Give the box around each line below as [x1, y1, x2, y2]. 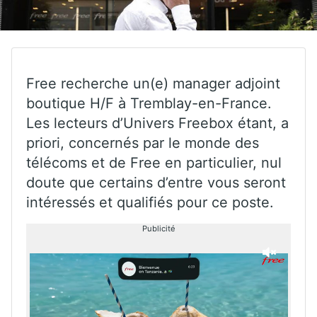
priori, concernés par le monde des [26, 134, 259, 151]
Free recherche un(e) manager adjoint [26, 74, 280, 92]
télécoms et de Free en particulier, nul [26, 154, 282, 171]
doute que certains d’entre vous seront [26, 173, 286, 191]
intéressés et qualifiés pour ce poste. [26, 193, 274, 211]
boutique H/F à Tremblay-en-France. [26, 94, 272, 112]
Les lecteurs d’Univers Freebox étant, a [26, 114, 289, 132]
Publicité [142, 223, 175, 234]
